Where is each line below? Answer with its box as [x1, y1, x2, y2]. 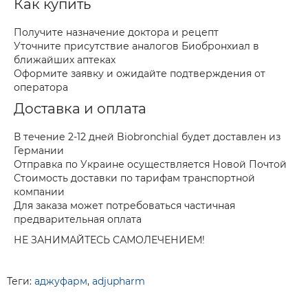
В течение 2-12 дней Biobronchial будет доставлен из [14, 131, 280, 143]
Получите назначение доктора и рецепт [14, 26, 219, 38]
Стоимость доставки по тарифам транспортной [14, 172, 255, 184]
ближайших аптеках [14, 54, 115, 66]
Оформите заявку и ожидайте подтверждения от [14, 67, 265, 80]
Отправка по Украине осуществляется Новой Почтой [14, 158, 287, 170]
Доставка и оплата [14, 100, 146, 117]
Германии [14, 144, 64, 157]
